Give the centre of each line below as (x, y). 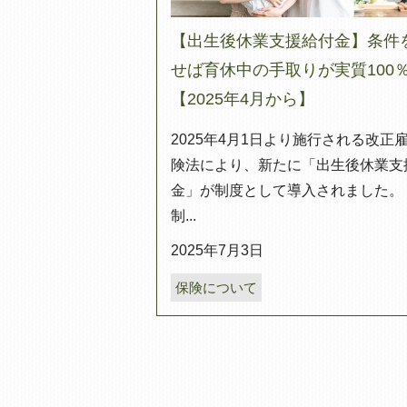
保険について (216, 287)
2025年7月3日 (217, 251)
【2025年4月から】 (243, 99)
